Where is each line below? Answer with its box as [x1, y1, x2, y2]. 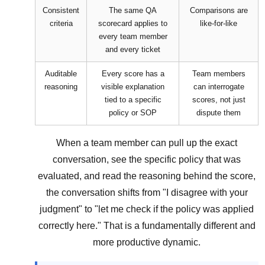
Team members [192, 69, 245, 78]
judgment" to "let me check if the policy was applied [40, 203, 254, 214]
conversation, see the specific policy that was [53, 154, 241, 164]
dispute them [196, 108, 241, 117]
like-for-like [200, 18, 237, 28]
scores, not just [192, 95, 245, 104]
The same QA [109, 5, 157, 15]
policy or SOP [109, 108, 157, 117]
